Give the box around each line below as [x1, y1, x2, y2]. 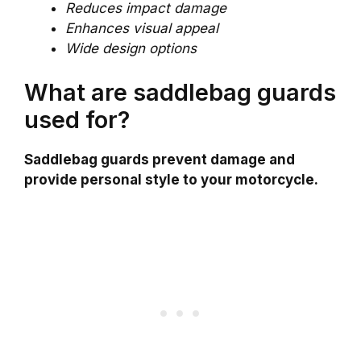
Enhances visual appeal [65, 19, 218, 36]
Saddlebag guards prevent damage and [24, 151, 295, 168]
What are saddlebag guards [24, 78, 336, 107]
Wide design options [65, 39, 197, 56]
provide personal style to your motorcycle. [24, 172, 318, 189]
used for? [24, 106, 130, 135]
